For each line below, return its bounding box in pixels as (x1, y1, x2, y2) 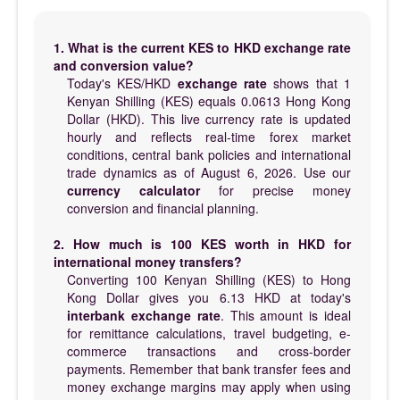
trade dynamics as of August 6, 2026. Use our (67, 162, 351, 181)
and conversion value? (54, 55, 194, 74)
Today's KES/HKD (67, 73, 178, 92)
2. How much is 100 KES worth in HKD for (54, 234, 351, 253)
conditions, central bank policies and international (67, 145, 351, 163)
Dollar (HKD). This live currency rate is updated (67, 109, 351, 128)
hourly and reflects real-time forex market (67, 127, 351, 146)
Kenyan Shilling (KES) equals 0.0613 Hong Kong (67, 91, 351, 110)
